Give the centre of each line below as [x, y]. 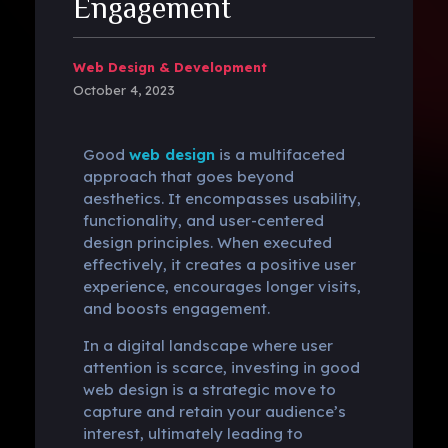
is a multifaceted [279, 154]
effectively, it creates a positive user [219, 264]
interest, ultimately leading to [192, 433]
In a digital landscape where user [207, 345]
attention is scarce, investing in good [221, 367]
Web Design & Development [169, 66]
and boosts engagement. [176, 308]
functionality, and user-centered [203, 220]
